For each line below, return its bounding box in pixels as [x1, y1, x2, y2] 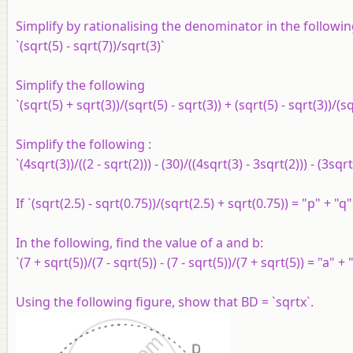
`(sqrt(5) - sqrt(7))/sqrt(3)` [16, 36, 165, 54]
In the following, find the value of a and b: [16, 233, 263, 251]
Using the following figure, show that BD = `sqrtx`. [16, 292, 314, 310]
